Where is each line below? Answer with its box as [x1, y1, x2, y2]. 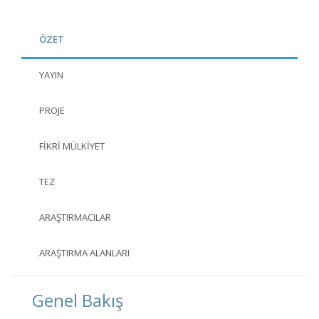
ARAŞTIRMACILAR [39, 211, 111, 224]
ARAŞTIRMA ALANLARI [39, 246, 130, 259]
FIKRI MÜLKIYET [39, 140, 105, 152]
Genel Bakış [32, 288, 123, 312]
